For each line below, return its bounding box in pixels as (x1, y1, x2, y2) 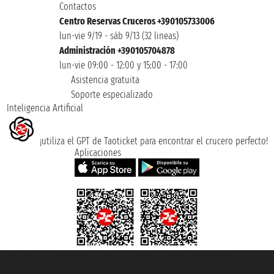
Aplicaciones (75, 146, 121, 158)
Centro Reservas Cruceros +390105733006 (59, 15, 215, 27)
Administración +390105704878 (59, 44, 175, 56)
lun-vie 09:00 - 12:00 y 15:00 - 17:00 (59, 59, 188, 71)
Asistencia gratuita (68, 73, 139, 86)
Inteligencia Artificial (6, 102, 83, 114)
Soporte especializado (68, 88, 153, 100)
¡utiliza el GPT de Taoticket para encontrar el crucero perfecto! (37, 135, 268, 147)
